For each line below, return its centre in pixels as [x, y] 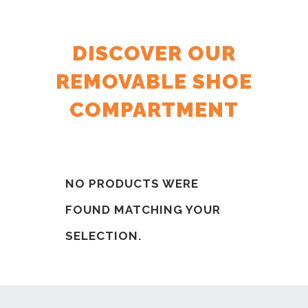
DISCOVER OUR [154, 53]
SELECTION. [103, 236]
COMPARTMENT [154, 110]
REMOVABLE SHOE [154, 81]
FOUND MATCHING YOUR [143, 210]
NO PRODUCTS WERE [132, 184]
